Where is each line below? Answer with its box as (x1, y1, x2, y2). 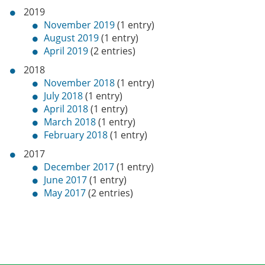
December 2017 (43, 160, 114, 173)
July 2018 (43, 89, 83, 102)
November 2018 (43, 76, 115, 89)
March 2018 (43, 115, 96, 128)
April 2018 (43, 102, 88, 115)
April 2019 (43, 44, 88, 57)
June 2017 (43, 173, 87, 186)
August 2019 (43, 31, 99, 44)
